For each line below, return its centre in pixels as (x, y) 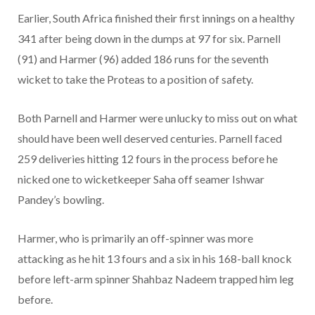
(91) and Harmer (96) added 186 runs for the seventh (143, 59)
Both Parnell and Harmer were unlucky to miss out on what (157, 118)
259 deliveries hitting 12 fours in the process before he (148, 159)
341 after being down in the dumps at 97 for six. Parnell (149, 39)
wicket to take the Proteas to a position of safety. (135, 79)
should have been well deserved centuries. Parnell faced (150, 139)
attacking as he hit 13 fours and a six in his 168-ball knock (155, 259)
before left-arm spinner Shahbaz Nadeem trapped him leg (156, 279)
